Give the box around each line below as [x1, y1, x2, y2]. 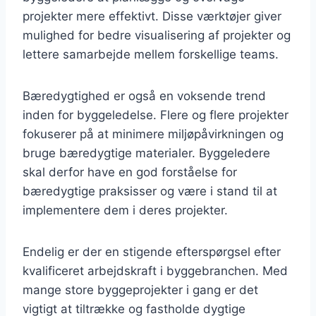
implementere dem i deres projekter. [23, 202, 228, 217]
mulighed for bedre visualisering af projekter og [23, 28, 291, 42]
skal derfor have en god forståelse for [23, 164, 237, 179]
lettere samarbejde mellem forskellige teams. [23, 47, 279, 61]
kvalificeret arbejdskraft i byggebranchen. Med [23, 263, 288, 278]
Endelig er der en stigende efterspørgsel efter [23, 244, 281, 259]
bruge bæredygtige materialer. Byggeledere [23, 145, 270, 160]
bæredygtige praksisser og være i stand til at [23, 183, 277, 198]
